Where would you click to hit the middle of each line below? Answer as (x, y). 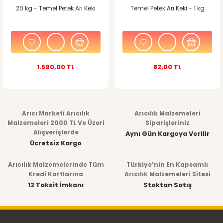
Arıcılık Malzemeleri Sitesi (167, 174)
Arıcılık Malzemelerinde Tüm (56, 165)
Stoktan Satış (167, 185)
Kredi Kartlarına (56, 174)
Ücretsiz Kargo (56, 143)
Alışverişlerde (56, 132)
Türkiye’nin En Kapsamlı (167, 165)
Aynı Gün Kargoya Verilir (167, 133)
